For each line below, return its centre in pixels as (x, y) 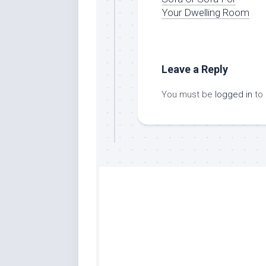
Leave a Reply (195, 69)
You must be (188, 94)
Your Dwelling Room (205, 12)
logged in (234, 94)
